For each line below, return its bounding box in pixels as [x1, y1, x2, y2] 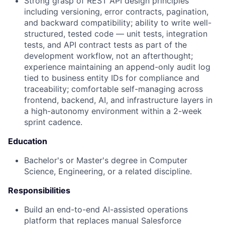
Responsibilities [8, 185, 70, 195]
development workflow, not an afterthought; [24, 50, 193, 61]
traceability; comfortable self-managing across [24, 83, 203, 94]
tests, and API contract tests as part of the [24, 39, 187, 50]
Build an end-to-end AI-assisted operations [24, 204, 188, 214]
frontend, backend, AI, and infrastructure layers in [24, 94, 212, 105]
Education [8, 136, 47, 146]
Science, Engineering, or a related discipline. [24, 166, 192, 176]
